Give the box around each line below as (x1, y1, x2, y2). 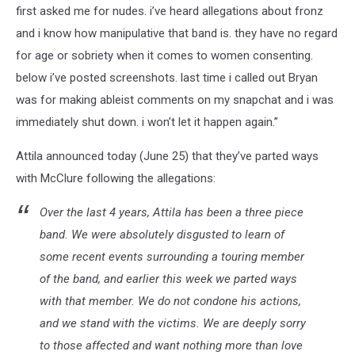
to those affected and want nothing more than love (40, 338, 303, 353)
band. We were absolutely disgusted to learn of (40, 227, 284, 242)
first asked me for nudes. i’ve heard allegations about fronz (16, 4, 323, 18)
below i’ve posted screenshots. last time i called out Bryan (16, 71, 318, 85)
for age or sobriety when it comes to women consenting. (16, 48, 313, 63)
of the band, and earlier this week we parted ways (40, 272, 297, 286)
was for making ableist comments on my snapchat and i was (16, 93, 334, 107)
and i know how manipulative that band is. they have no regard (16, 26, 338, 40)
